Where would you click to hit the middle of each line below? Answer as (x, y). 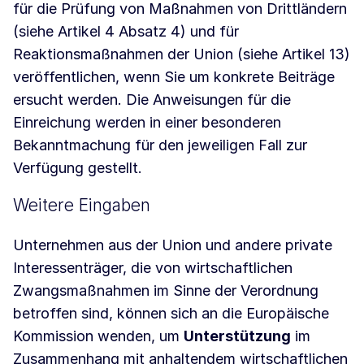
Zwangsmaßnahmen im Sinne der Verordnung (166, 291)
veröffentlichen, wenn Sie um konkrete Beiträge (174, 77)
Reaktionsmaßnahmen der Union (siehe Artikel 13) (182, 54)
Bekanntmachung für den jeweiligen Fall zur (160, 145)
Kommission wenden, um (98, 336)
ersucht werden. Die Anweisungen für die (152, 100)
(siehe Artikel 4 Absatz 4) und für (126, 32)
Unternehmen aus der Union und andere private (173, 245)
